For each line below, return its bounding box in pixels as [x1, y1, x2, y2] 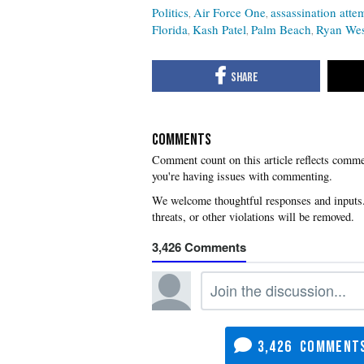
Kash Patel [193, 21, 246, 37]
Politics [152, 4, 188, 20]
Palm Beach [251, 21, 311, 37]
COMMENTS [152, 129, 211, 149]
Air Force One [193, 4, 266, 20]
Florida [152, 21, 188, 37]
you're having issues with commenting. [152, 167, 332, 184]
